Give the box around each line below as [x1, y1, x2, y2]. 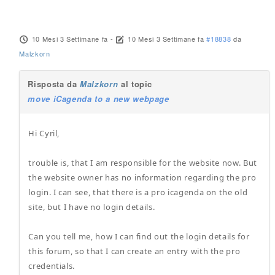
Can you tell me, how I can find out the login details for [28, 231, 250, 242]
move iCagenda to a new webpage [28, 93, 169, 104]
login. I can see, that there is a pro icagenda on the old [28, 187, 248, 198]
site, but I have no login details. [28, 201, 155, 212]
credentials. [28, 260, 76, 271]
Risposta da [28, 78, 80, 90]
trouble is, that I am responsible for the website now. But [28, 157, 257, 168]
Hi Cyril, [28, 128, 60, 139]
